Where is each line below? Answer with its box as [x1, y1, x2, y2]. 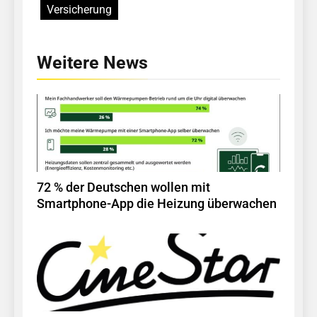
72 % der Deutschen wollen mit [37, 180, 210, 195]
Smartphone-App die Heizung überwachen [37, 197, 277, 212]
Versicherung [47, 3, 112, 17]
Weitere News [37, 52, 148, 74]
